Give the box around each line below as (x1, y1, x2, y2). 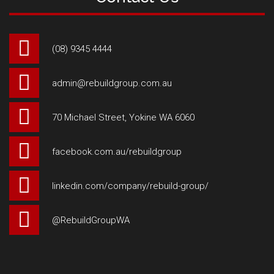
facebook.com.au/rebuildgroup (52, 146, 182, 157)
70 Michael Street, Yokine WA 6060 (52, 111, 194, 123)
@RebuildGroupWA (52, 214, 130, 226)
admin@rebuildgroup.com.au (52, 77, 172, 89)
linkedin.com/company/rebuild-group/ (52, 180, 209, 191)
